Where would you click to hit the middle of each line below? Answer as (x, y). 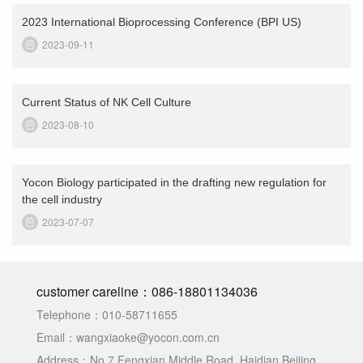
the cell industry (62, 199)
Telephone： (69, 315)
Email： (56, 337)
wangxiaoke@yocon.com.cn (148, 337)
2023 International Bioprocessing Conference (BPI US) (161, 21)
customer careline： (94, 292)
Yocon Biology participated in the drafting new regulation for (174, 182)
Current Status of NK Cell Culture (106, 102)
